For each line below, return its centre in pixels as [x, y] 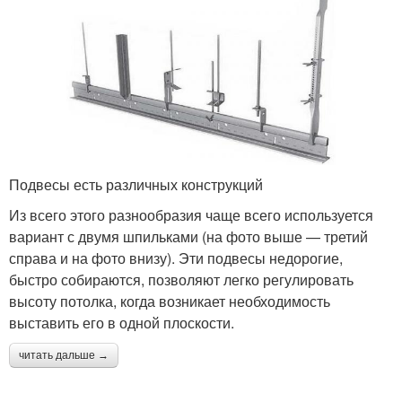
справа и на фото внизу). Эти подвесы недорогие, [176, 258]
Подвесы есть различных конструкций [136, 185]
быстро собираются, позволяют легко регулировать [181, 280]
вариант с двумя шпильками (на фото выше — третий [188, 237]
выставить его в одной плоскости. [122, 323]
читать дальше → [64, 356]
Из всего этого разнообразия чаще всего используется [191, 215]
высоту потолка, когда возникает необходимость [170, 301]
